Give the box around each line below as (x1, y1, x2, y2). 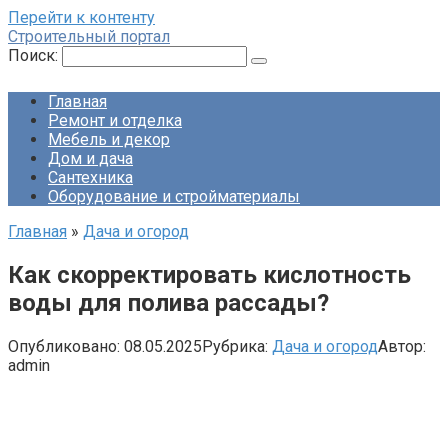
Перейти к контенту (8, 8, 155, 27)
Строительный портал (8, 27, 170, 46)
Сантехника (48, 168, 133, 187)
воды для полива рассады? (8, 288, 329, 317)
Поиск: (8, 46, 62, 65)
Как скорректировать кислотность (8, 260, 411, 289)
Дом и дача (48, 149, 133, 168)
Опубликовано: (8, 336, 120, 356)
